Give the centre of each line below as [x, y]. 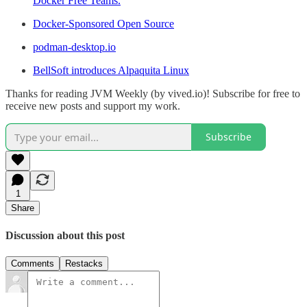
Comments [33, 264]
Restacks [84, 264]
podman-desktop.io [74, 47]
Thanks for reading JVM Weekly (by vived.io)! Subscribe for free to [153, 93]
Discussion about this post [65, 235]
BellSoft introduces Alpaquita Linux [111, 70]
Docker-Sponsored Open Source [103, 23]
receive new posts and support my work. [93, 106]
